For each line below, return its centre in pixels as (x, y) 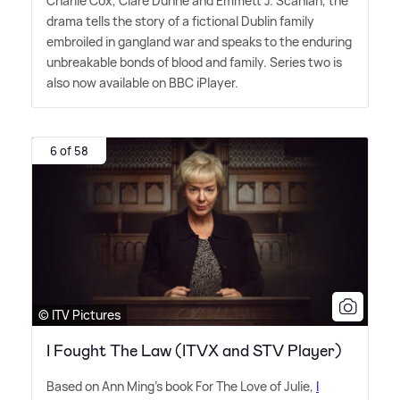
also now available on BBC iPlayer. (142, 83)
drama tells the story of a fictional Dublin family (180, 21)
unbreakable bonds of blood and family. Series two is (194, 62)
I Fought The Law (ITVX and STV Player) (194, 351)
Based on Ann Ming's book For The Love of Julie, (181, 387)
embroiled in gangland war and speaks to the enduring (199, 42)
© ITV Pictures (79, 315)
